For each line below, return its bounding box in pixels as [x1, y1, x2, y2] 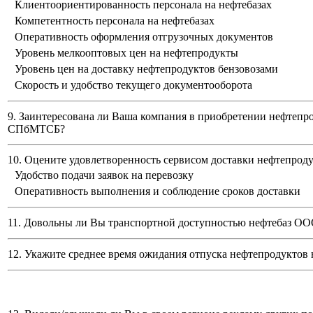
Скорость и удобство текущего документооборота [15, 79, 252, 92]
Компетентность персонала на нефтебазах [15, 15, 214, 27]
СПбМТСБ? [8, 123, 65, 136]
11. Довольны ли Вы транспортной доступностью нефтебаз [8, 217, 294, 229]
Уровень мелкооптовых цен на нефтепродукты [15, 47, 238, 59]
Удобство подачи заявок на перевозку [15, 169, 194, 182]
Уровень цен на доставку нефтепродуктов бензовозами [15, 63, 278, 75]
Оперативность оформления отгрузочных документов [15, 31, 273, 43]
